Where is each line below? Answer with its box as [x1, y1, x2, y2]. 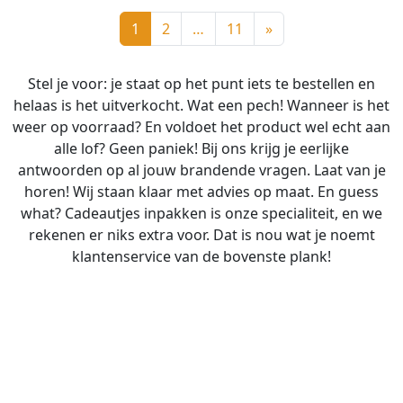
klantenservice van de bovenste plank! [72, 246, 331, 266]
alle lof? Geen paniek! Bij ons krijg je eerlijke [54, 139, 349, 158]
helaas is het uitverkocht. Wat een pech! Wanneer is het [13, 95, 390, 115]
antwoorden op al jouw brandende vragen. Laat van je [17, 160, 386, 180]
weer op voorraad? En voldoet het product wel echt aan [13, 117, 390, 137]
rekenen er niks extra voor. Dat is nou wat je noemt [28, 225, 375, 245]
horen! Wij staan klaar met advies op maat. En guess [24, 182, 379, 201]
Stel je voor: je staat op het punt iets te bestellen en [28, 74, 375, 94]
